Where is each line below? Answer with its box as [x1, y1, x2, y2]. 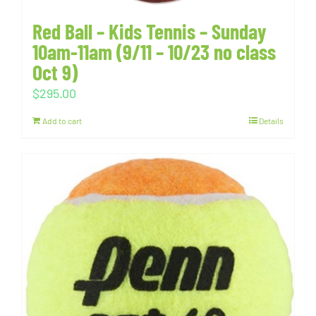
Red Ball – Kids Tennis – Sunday [32, 18, 267, 44]
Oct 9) [32, 59, 78, 85]
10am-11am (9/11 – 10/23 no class [32, 39, 276, 64]
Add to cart [42, 116, 82, 126]
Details [259, 116, 284, 126]
